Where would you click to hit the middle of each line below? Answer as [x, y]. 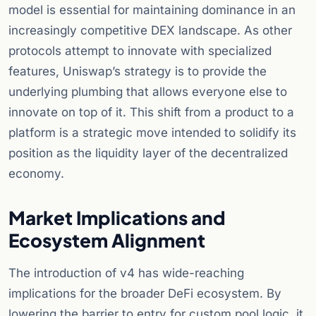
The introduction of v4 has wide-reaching [126, 273]
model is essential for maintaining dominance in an [152, 10]
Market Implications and [117, 218]
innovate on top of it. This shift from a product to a [151, 113]
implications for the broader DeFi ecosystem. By [145, 294]
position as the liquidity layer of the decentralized [148, 153]
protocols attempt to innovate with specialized [140, 51]
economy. [36, 174]
